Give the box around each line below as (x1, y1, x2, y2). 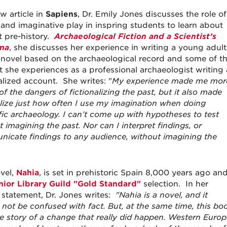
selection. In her (140, 179, 208, 188)
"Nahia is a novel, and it (115, 191, 208, 200)
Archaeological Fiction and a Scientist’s (54, 32, 216, 41)
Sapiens (45, 10, 78, 19)
